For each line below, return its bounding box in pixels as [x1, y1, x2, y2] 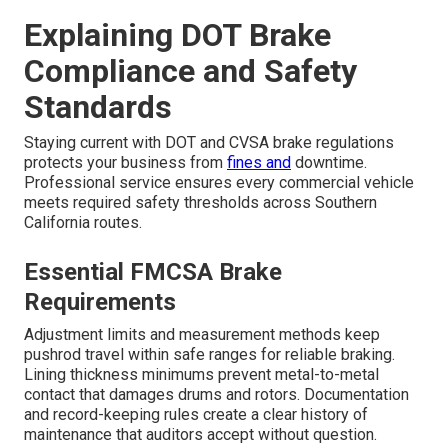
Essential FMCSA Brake [24, 258, 282, 287]
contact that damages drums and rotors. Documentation [24, 385, 409, 405]
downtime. [291, 153, 367, 173]
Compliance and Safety [24, 52, 357, 91]
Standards [24, 88, 172, 127]
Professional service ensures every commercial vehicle [24, 173, 414, 193]
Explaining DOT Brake [24, 16, 331, 55]
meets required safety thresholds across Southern [24, 193, 377, 213]
